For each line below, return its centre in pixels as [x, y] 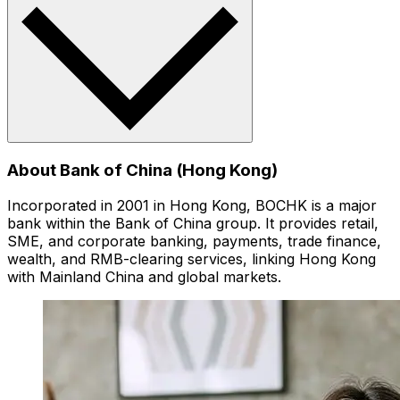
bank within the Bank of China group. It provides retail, [193, 224]
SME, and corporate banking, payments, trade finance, [194, 242]
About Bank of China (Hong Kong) [142, 170]
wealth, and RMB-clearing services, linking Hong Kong [192, 259]
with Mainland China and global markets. [144, 277]
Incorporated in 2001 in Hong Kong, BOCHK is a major [192, 206]
